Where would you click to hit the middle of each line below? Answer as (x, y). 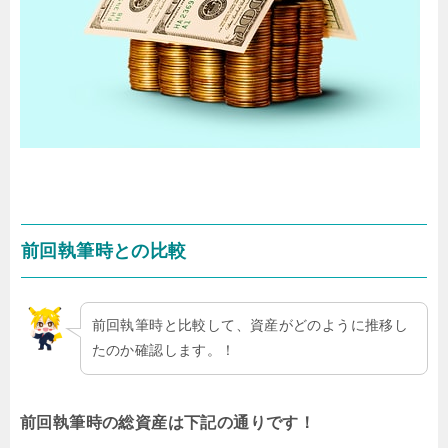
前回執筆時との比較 (104, 250)
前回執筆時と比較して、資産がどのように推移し (250, 325)
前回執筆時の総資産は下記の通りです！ (168, 422)
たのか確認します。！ (163, 350)
